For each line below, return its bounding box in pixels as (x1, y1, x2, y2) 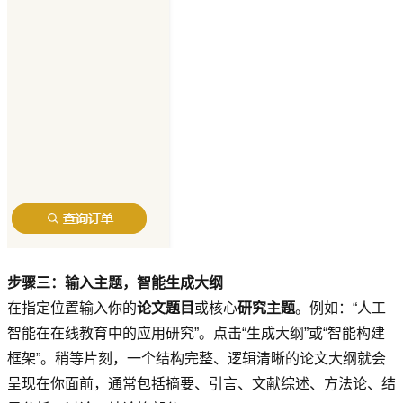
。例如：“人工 (295, 300, 386, 316)
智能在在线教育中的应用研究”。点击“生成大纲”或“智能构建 (7, 325, 385, 341)
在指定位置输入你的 (7, 300, 137, 316)
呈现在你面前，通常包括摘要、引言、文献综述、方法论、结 (7, 375, 396, 391)
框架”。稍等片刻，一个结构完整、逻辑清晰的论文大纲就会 (7, 350, 386, 366)
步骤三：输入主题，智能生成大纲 (7, 274, 223, 291)
